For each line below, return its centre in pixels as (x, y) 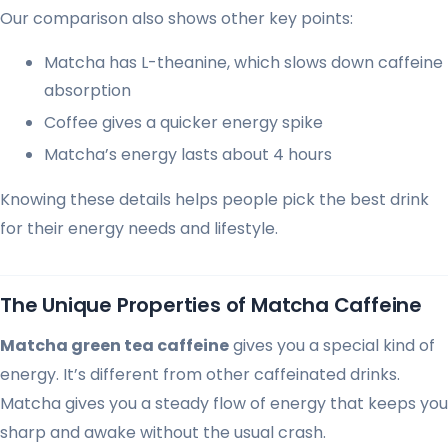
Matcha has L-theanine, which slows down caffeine (243, 62)
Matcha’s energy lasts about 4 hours (188, 154)
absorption (87, 90)
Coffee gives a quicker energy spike (183, 122)
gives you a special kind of (332, 345)
